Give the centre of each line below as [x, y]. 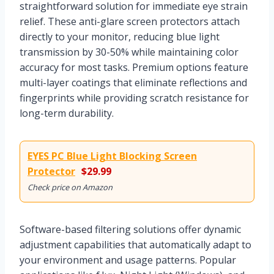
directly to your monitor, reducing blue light [120, 36]
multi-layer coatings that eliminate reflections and [133, 82]
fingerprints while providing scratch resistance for [134, 98]
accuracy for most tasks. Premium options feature [134, 67]
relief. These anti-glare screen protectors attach [130, 21]
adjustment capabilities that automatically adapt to [135, 244]
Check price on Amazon [70, 187]
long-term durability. [67, 113]
